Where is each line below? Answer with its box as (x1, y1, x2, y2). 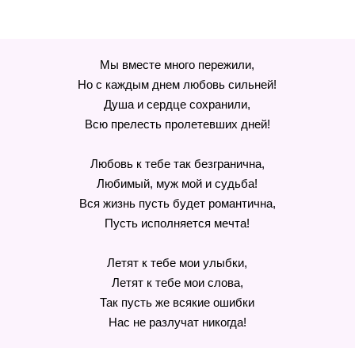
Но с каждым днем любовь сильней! (78, 78, 277, 91)
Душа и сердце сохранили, (104, 97, 251, 111)
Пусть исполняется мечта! (105, 216, 250, 230)
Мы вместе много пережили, (100, 58, 255, 71)
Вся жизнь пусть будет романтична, (78, 197, 276, 210)
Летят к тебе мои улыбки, (107, 256, 248, 269)
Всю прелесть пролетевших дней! (84, 117, 270, 131)
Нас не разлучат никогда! (108, 315, 246, 329)
